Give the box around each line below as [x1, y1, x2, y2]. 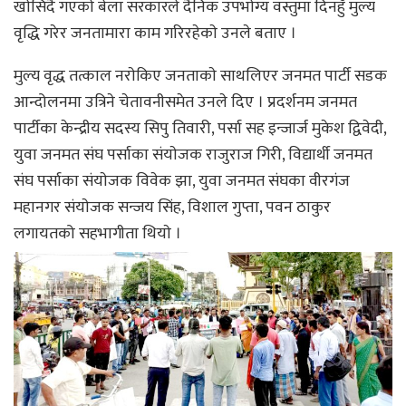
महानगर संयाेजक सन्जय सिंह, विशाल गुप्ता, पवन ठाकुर [14, 194, 331, 222]
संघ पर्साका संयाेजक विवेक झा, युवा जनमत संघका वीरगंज [14, 168, 350, 196]
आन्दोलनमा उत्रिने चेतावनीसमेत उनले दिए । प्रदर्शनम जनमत [14, 89, 357, 117]
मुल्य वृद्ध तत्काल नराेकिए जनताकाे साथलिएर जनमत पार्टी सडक [14, 63, 387, 91]
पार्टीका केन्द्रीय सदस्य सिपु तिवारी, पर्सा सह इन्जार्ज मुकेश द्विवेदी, [14, 115, 386, 143]
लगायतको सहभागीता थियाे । [14, 220, 181, 248]
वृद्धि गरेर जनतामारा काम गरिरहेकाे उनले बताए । [14, 20, 296, 48]
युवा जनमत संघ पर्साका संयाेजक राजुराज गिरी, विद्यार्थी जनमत [14, 141, 372, 169]
